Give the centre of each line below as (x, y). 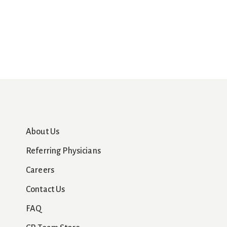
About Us (43, 132)
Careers (40, 170)
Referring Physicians (63, 151)
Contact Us (46, 190)
